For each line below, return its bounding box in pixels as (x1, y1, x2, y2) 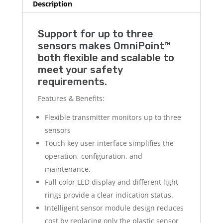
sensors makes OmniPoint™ (37, 40, 171, 52)
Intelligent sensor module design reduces (44, 203, 184, 213)
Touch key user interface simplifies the (44, 138, 174, 148)
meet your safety (37, 64, 122, 76)
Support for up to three (37, 28, 153, 40)
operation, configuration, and (44, 151, 142, 161)
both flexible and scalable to (37, 52, 174, 64)
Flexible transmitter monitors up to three (44, 112, 181, 122)
